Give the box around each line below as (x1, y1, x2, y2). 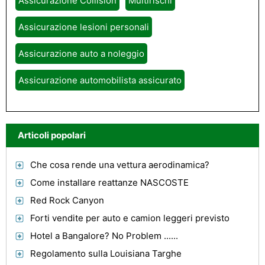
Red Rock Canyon (30, 195, 104, 206)
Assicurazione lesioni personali (18, 21, 149, 33)
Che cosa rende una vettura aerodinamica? (30, 159, 209, 170)
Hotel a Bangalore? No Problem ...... (30, 230, 178, 241)
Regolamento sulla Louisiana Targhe (30, 248, 182, 259)
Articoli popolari (18, 130, 86, 141)
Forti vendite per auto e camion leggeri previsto (30, 212, 230, 224)
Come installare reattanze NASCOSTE (30, 177, 189, 188)
